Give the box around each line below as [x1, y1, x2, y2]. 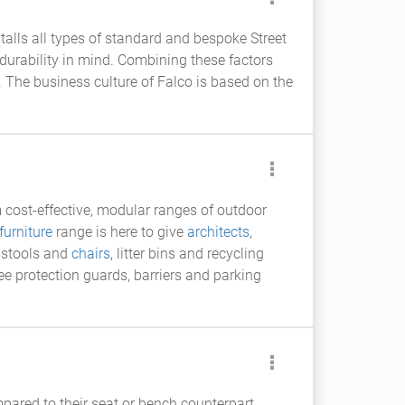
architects [187, 223, 250, 240]
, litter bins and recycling [110, 245, 264, 262]
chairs [71, 245, 110, 262]
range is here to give [52, 223, 187, 240]
